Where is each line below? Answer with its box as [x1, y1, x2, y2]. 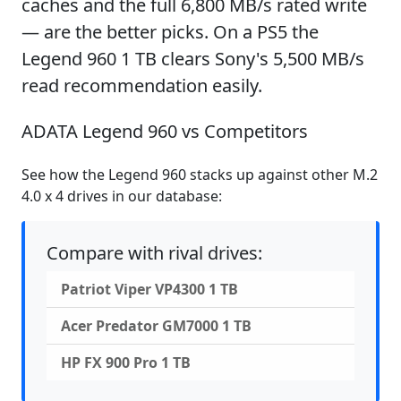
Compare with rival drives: [47, 240, 262, 265]
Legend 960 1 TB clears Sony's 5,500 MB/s [21, 46, 364, 71]
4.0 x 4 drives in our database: [21, 185, 222, 206]
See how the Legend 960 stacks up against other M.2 [21, 164, 378, 184]
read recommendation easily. [21, 73, 262, 98]
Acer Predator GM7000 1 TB [61, 315, 252, 336]
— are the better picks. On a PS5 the [21, 19, 319, 44]
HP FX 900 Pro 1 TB [61, 352, 191, 372]
